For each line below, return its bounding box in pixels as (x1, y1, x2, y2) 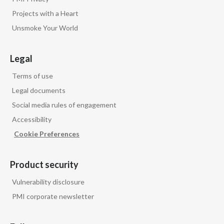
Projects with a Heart (12, 9, 78, 18)
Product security (10, 159, 78, 170)
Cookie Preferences (14, 129, 79, 138)
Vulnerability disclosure (12, 177, 84, 186)
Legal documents (12, 86, 65, 95)
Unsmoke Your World (12, 23, 78, 32)
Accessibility (12, 115, 51, 124)
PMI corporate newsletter (12, 192, 94, 201)
